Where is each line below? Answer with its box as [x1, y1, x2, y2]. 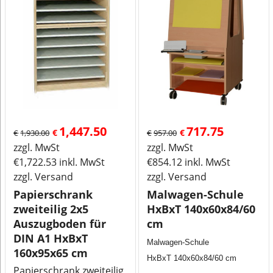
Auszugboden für [13, 216, 107, 231]
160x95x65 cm [13, 246, 88, 260]
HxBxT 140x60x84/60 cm [147, 253, 236, 263]
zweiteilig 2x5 [13, 202, 89, 216]
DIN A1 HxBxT [13, 231, 88, 246]
